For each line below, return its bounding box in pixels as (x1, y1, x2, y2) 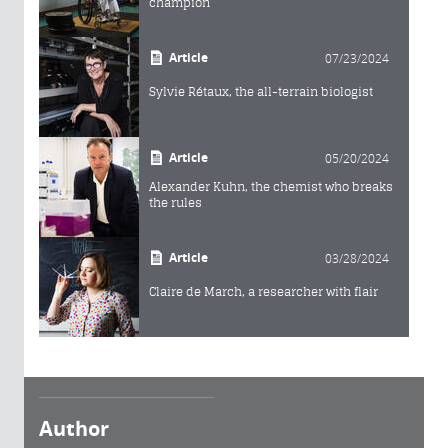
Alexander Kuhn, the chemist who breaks (149, 178, 393, 194)
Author (39, 414, 109, 442)
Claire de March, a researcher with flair (149, 283, 378, 299)
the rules (149, 194, 202, 210)
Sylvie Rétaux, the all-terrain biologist (149, 83, 373, 99)
